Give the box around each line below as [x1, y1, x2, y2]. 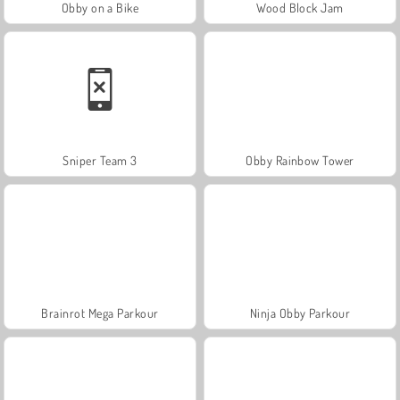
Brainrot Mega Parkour [41, 304, 159, 321]
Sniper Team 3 [62, 152, 137, 168]
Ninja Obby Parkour [249, 304, 351, 321]
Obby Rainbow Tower [246, 152, 354, 168]
